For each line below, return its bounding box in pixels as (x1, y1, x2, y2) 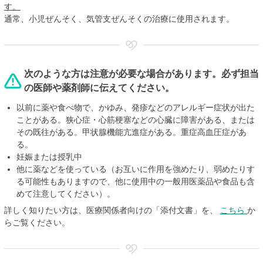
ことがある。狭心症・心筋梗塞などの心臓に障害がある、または (16, 114, 255, 124)
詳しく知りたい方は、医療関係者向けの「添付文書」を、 (4, 205, 220, 215)
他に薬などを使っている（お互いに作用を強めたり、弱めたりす (16, 164, 255, 174)
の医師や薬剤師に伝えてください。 (24, 83, 174, 93)
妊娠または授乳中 (16, 151, 82, 161)
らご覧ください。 (4, 217, 70, 227)
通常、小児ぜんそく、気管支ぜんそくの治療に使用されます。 (4, 14, 234, 23)
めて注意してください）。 (16, 188, 115, 198)
